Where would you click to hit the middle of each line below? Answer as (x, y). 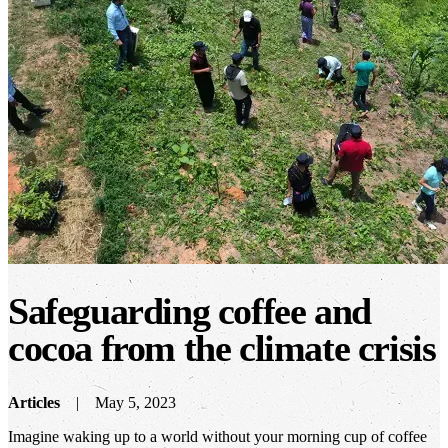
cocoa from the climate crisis (222, 348)
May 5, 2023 (135, 402)
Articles (34, 402)
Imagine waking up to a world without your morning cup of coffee (217, 436)
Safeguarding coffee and (189, 311)
